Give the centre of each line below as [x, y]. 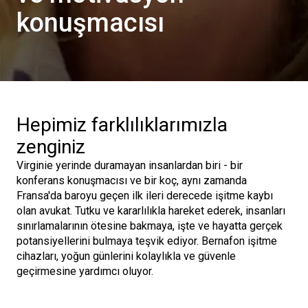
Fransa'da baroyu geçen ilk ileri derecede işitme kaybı [145, 196]
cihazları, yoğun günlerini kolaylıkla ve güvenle [126, 256]
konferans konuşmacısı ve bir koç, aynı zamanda [132, 180]
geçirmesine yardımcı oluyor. [85, 271]
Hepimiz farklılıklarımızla [122, 125]
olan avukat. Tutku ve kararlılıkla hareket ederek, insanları [151, 211]
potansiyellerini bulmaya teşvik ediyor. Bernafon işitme [147, 241]
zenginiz [51, 147]
